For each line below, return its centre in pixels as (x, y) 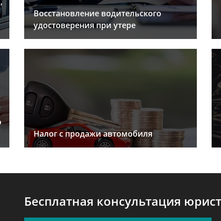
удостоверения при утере (85, 25)
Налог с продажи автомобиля (93, 134)
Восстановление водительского (97, 14)
